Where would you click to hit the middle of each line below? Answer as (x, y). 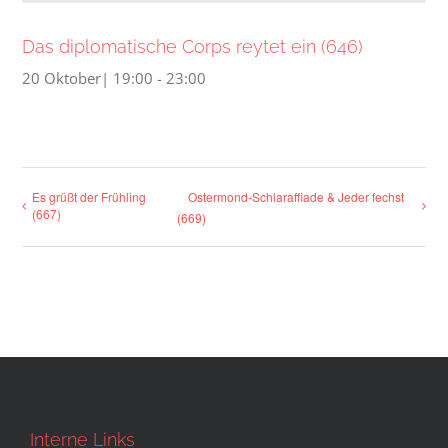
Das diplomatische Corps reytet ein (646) (193, 47)
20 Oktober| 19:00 (88, 78)
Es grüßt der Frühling (89, 197)
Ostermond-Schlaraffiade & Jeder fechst (295, 197)
